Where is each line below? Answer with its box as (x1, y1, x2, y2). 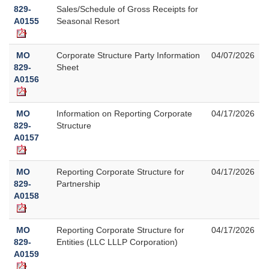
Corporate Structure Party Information (56, 50, 200, 60)
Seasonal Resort (56, 16, 119, 26)
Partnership (56, 178, 100, 189)
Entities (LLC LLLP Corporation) (56, 237, 178, 247)
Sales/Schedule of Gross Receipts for (56, 4, 198, 14)
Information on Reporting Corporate (56, 108, 192, 118)
